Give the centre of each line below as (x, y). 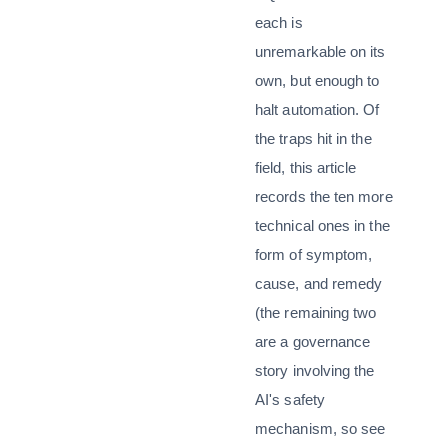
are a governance (313, 341)
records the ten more (324, 196)
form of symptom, (314, 254)
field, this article (306, 167)
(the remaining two (316, 312)
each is (279, 22)
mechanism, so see (320, 428)
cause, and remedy (319, 283)
